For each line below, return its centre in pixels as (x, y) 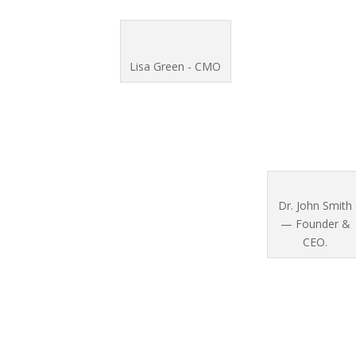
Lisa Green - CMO (176, 66)
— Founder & (315, 223)
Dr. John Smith (315, 205)
